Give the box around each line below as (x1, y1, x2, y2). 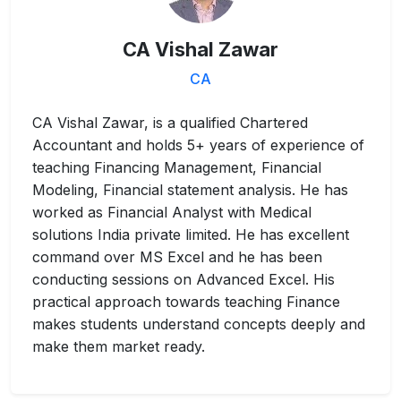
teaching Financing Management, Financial (32, 158, 321, 176)
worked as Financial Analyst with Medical (32, 202, 311, 221)
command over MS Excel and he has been (32, 247, 322, 266)
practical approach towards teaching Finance (32, 292, 340, 311)
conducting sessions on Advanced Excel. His (32, 269, 335, 288)
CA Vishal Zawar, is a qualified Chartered (32, 113, 308, 132)
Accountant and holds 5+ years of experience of (32, 135, 364, 154)
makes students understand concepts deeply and (32, 314, 365, 333)
